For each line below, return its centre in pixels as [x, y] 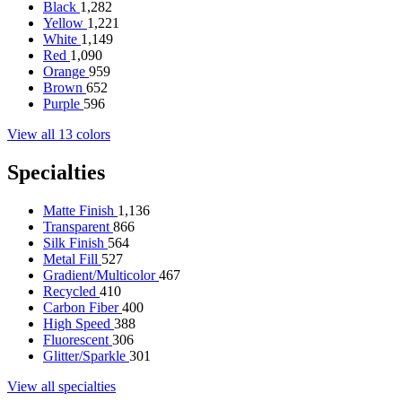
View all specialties [61, 387]
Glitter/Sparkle [86, 356]
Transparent [78, 227]
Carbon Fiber [83, 308]
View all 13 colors [59, 135]
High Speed [79, 324]
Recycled [71, 292]
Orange [66, 72]
